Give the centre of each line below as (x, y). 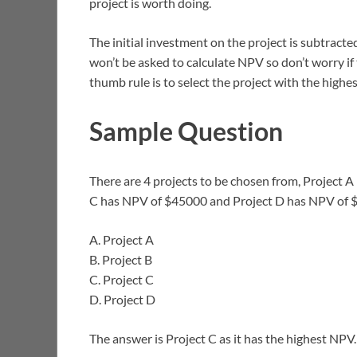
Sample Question (186, 131)
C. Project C (122, 279)
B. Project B (121, 259)
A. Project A (122, 239)
